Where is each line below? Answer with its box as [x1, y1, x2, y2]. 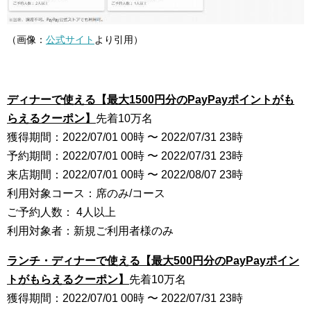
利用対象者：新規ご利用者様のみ [7, 224, 174, 237]
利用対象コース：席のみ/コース [7, 187, 165, 199]
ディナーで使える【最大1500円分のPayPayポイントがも [7, 93, 294, 106]
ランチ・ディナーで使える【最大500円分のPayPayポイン [7, 254, 299, 267]
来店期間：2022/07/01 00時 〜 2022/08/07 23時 [7, 168, 243, 180]
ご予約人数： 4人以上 [7, 205, 116, 218]
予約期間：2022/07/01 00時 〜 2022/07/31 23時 [7, 149, 243, 162]
